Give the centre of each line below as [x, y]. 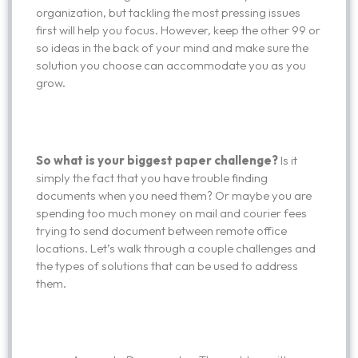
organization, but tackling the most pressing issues [168, 12]
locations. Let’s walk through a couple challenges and [176, 248]
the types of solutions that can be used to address [167, 265]
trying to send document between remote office [161, 230]
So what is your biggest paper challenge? [157, 160]
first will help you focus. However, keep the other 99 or [178, 30]
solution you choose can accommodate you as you [171, 65]
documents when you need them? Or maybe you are [174, 195]
